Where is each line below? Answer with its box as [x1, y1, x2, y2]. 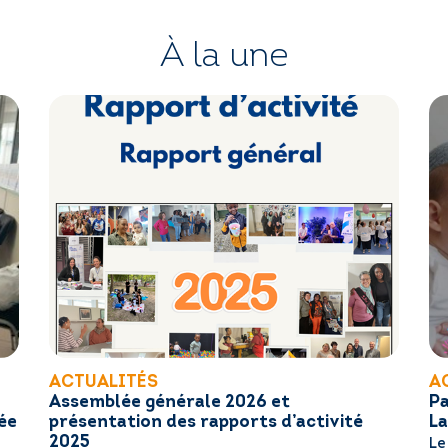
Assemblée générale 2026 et [48, 393, 290, 411]
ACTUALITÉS [48, 373, 158, 391]
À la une [159, 40, 289, 75]
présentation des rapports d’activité [48, 413, 363, 431]
